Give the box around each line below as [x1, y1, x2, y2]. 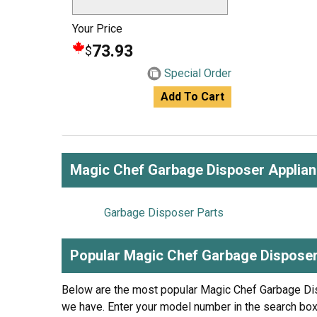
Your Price [72, 22, 122, 35]
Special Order [164, 67, 231, 80]
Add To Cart [161, 90, 224, 103]
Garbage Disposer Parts [104, 206, 224, 219]
